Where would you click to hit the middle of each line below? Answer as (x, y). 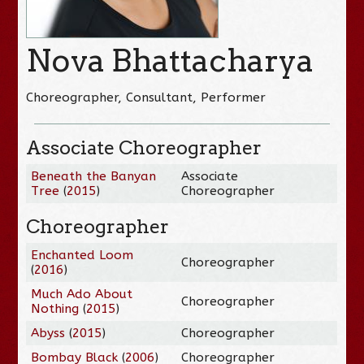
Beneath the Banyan (94, 176)
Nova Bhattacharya (170, 60)
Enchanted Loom (82, 255)
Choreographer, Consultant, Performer (146, 97)
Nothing (55, 308)
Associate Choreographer (144, 147)
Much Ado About (82, 294)
